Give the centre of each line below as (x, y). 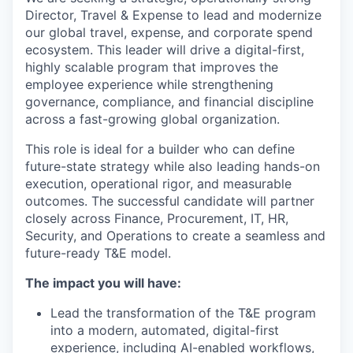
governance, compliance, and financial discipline (169, 102)
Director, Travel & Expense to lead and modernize (173, 15)
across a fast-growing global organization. (152, 119)
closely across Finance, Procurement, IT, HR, (157, 218)
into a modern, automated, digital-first (165, 330)
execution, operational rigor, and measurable (158, 184)
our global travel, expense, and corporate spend (169, 32)
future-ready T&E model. (98, 253)
